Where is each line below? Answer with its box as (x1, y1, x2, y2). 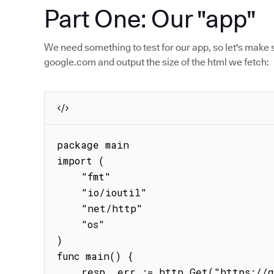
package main (57, 138, 129, 151)
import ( (57, 154, 105, 167)
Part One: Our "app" (44, 4, 256, 33)
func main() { (57, 250, 133, 262)
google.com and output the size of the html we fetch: (44, 56, 269, 68)
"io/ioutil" (57, 186, 81, 199)
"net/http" (57, 202, 81, 215)
